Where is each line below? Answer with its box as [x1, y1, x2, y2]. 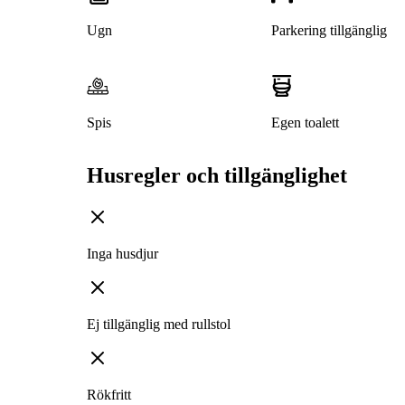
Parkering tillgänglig [270, 23, 387, 39]
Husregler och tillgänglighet [87, 164, 347, 188]
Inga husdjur [87, 246, 158, 262]
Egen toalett [270, 115, 339, 131]
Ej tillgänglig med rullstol [87, 316, 231, 333]
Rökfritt [87, 387, 131, 403]
